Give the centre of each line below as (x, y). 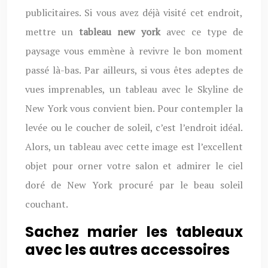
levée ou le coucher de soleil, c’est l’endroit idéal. (134, 127)
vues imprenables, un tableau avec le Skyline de (134, 89)
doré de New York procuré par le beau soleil (134, 185)
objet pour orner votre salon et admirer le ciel (134, 166)
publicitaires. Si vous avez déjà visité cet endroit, (134, 13)
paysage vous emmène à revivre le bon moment (134, 51)
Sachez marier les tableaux (134, 232)
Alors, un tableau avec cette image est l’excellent (134, 147)
